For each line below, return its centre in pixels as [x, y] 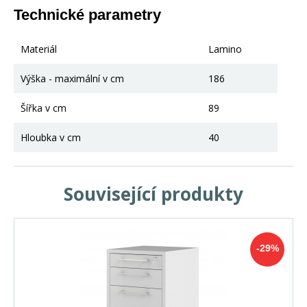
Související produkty [153, 194]
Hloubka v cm [51, 137]
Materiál [39, 49]
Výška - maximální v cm [72, 78]
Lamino [225, 49]
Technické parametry [87, 14]
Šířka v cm [44, 108]
